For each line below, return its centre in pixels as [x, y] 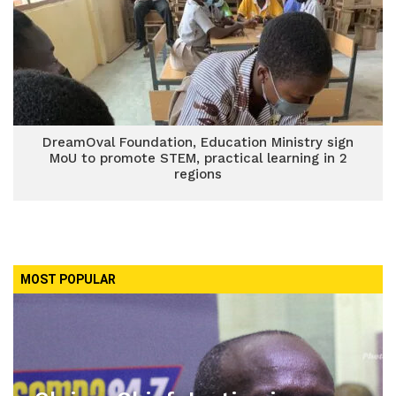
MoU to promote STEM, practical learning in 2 [198, 158]
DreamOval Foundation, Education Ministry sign [198, 142]
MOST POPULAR [68, 279]
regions [198, 174]
